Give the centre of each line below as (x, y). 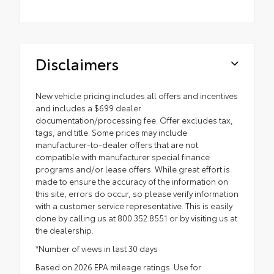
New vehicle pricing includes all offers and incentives (137, 96)
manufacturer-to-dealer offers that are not (117, 145)
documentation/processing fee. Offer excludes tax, (134, 120)
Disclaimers (77, 64)
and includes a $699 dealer (88, 108)
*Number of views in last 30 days (97, 249)
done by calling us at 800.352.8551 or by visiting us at (136, 218)
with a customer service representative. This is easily (134, 206)
